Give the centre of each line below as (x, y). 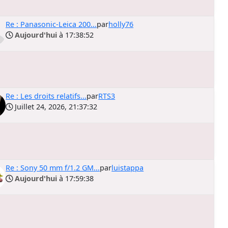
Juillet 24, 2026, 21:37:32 (55, 107)
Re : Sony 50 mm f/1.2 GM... (53, 168)
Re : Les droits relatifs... (46, 96)
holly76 (121, 24)
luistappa (128, 168)
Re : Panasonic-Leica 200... (51, 24)
